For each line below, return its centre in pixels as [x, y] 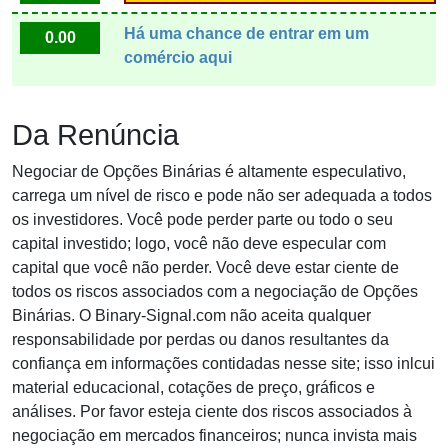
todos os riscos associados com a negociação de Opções [215, 291]
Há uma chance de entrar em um [246, 33]
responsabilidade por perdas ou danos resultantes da [200, 339]
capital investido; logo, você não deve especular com [199, 243]
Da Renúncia [95, 134]
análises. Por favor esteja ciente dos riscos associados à [212, 411]
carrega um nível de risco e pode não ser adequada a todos [222, 195]
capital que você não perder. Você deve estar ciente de [205, 267]
